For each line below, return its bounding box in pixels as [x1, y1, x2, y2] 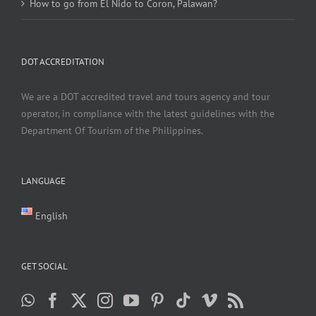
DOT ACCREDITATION [21, 56, 104, 68]
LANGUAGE [21, 175, 66, 187]
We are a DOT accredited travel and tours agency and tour [21, 90, 270, 103]
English [35, 209, 68, 222]
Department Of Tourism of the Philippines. [21, 124, 203, 137]
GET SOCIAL [21, 260, 68, 272]
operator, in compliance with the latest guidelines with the [21, 107, 274, 120]
